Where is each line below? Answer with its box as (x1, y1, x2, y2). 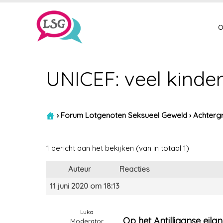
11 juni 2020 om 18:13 (50, 181, 119, 191)
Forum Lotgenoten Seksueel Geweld (61, 110, 187, 120)
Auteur (68, 164, 91, 174)
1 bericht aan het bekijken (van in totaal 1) (46, 143, 189, 153)
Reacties (119, 164, 150, 174)
